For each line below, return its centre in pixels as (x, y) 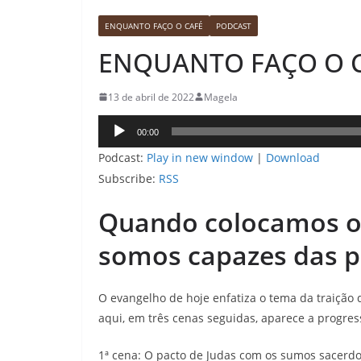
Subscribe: (129, 178)
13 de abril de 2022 (151, 97)
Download (293, 157)
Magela (221, 97)
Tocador (123, 125)
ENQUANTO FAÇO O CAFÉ (154, 25)
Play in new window (200, 157)
